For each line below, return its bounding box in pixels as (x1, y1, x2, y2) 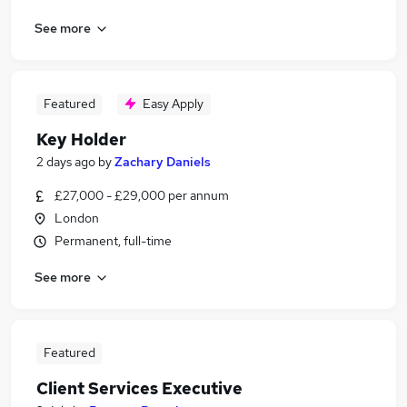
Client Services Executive (36, 378, 243, 399)
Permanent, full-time (55, 233, 172, 249)
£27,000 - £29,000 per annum (55, 187, 229, 203)
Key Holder (36, 129, 126, 150)
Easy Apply (143, 95, 203, 112)
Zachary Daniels (114, 154, 211, 170)
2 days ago (36, 154, 95, 170)
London (55, 210, 99, 226)
